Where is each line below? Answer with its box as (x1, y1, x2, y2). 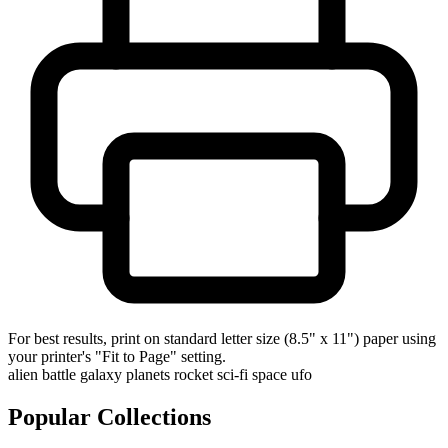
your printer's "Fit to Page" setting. (8, 347, 226, 365)
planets (126, 365, 170, 383)
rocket (174, 365, 213, 383)
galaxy (80, 365, 122, 383)
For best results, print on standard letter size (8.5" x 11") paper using (8, 329, 436, 347)
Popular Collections (8, 403, 211, 430)
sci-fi (217, 365, 248, 383)
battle (42, 365, 76, 383)
